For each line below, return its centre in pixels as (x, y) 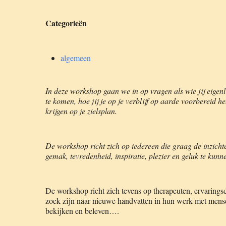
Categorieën (66, 23)
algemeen (76, 58)
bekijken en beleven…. (82, 211)
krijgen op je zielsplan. (81, 111)
